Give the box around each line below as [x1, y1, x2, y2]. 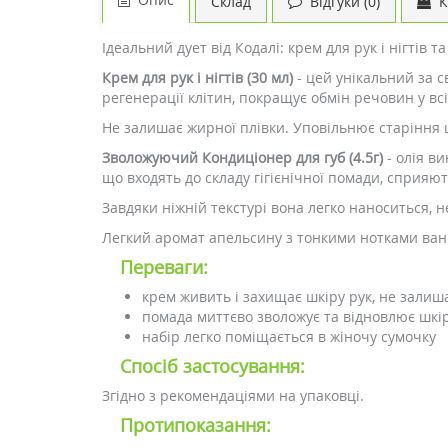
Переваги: [120, 255, 208, 279]
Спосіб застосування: [120, 354, 305, 378]
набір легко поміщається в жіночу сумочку [142, 327, 436, 346]
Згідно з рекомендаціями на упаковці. [102, 386, 364, 405]
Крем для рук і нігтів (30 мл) [102, 68, 293, 87]
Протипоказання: [120, 413, 271, 437]
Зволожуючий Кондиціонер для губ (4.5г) [102, 148, 383, 167]
